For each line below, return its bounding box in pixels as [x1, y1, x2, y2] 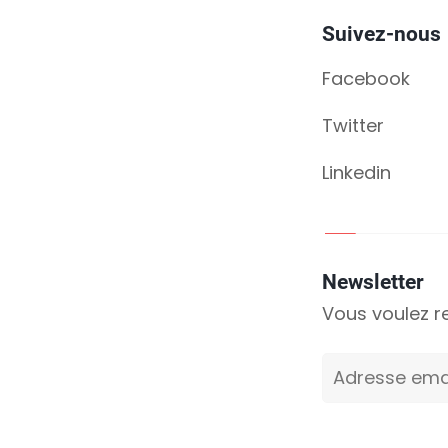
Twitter [322, 112, 384, 138]
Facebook [322, 65, 410, 91]
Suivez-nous [322, 21, 441, 46]
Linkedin [322, 159, 391, 185]
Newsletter [322, 269, 424, 294]
